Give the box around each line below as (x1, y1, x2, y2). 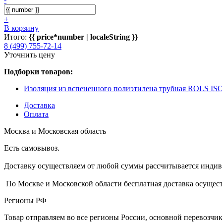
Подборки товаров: (4, 67, 73, 76)
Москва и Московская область (4, 126, 106, 135)
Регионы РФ (4, 196, 47, 205)
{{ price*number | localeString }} (29, 32, 138, 41)
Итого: (4, 32, 29, 41)
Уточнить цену (4, 50, 55, 59)
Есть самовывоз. (4, 143, 59, 152)
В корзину (4, 23, 39, 32)
